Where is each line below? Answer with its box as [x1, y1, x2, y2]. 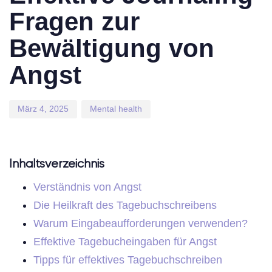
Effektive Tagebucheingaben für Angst [33, 235, 217, 248]
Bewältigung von [9, 33, 214, 63]
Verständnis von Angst [33, 180, 141, 193]
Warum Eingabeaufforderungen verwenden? [33, 217, 248, 229]
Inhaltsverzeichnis [9, 157, 104, 171]
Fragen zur [9, 7, 140, 36]
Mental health [90, 104, 142, 114]
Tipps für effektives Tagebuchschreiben [33, 253, 222, 266]
